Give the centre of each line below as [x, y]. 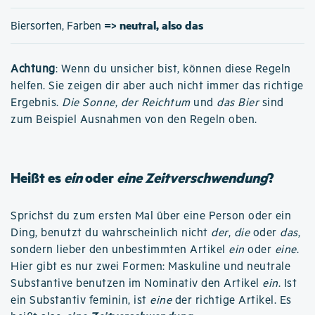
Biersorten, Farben [57, 26]
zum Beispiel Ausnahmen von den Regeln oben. [134, 120]
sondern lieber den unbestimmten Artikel [120, 250]
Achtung [33, 69]
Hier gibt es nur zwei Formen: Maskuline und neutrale [150, 266]
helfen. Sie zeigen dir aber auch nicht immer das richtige [157, 86]
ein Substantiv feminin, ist [80, 300]
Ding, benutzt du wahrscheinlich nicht [111, 233]
